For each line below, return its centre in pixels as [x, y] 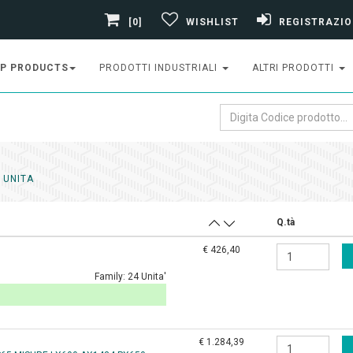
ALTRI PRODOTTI [295, 68]
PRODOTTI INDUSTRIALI [160, 68]
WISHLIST [212, 22]
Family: [111, 277]
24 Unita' [147, 277]
